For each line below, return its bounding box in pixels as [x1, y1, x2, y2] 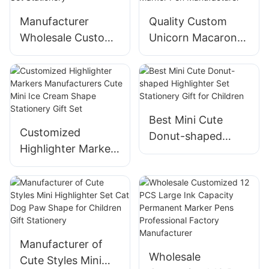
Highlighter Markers [20, 142, 120, 156]
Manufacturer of [20, 237, 103, 250]
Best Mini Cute [148, 113, 223, 127]
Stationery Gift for [148, 162, 242, 175]
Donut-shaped [148, 130, 222, 143]
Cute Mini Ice [20, 175, 86, 188]
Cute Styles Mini [20, 253, 101, 267]
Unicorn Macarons [148, 31, 243, 44]
